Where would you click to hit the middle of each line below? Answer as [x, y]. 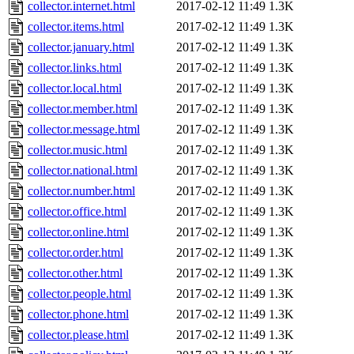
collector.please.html [78, 335]
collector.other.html [75, 273]
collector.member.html [83, 109]
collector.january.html [81, 47]
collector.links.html [75, 68]
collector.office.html [77, 212]
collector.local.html [75, 88]
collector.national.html [83, 171]
